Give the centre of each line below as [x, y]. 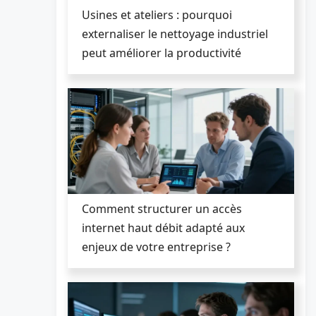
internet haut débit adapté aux [163, 227]
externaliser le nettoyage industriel [175, 34]
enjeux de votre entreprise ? [156, 247]
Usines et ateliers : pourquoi [157, 14]
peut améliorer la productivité [162, 53]
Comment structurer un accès [162, 208]
